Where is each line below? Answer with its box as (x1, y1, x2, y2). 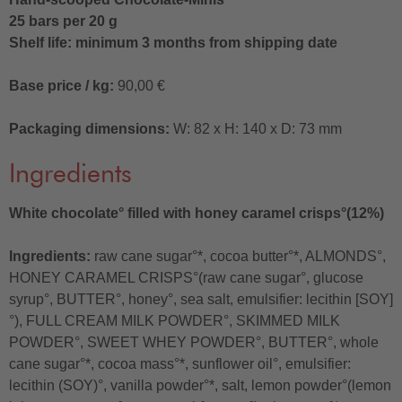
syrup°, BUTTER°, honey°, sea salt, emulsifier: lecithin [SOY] (9, 291, 393, 307)
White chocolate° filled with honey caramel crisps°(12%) (9, 205, 384, 221)
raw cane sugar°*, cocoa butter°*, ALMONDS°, (91, 248, 386, 264)
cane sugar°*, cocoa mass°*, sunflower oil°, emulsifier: (9, 355, 351, 371)
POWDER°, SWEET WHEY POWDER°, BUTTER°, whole (9, 334, 379, 350)
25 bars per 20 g (9, 13, 118, 30)
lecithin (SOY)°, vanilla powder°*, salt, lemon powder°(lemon (9, 377, 391, 393)
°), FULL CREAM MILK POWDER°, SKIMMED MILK (9, 312, 340, 328)
